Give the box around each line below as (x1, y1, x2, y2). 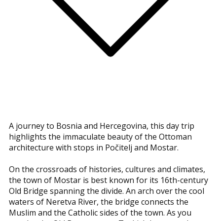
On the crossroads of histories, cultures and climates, (9, 164, 205, 175)
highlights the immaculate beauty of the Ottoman (9, 131, 192, 142)
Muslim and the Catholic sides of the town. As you (9, 207, 191, 218)
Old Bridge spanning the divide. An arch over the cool (9, 185, 204, 196)
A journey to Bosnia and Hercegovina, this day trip (9, 120, 194, 131)
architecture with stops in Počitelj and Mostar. (9, 142, 179, 153)
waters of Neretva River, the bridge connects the (9, 196, 188, 207)
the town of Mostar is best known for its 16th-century (9, 175, 208, 185)
